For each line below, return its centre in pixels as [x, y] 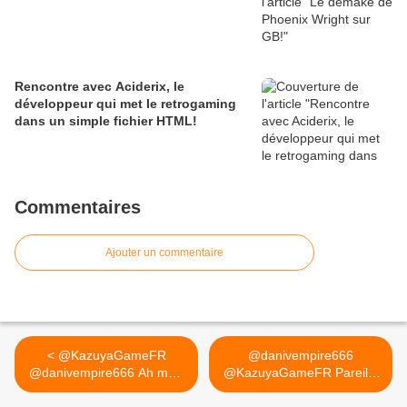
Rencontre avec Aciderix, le [99, 86]
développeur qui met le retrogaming [125, 104]
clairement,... [106, 390]
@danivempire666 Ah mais [106, 372]
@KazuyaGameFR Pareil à [301, 372]
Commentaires [78, 207]
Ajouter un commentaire [164, 253]
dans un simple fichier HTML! [106, 121]
